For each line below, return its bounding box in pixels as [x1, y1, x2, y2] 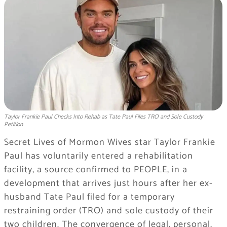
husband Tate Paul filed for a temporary [4, 190, 175, 205]
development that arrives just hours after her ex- [4, 176, 213, 192]
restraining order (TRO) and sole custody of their [4, 203, 213, 219]
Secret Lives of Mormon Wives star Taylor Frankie [4, 135, 215, 150]
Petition [4, 120, 23, 130]
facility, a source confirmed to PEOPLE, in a [4, 162, 187, 178]
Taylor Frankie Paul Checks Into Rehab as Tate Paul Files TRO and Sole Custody [4, 112, 203, 122]
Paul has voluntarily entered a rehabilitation [4, 148, 193, 164]
